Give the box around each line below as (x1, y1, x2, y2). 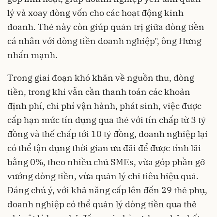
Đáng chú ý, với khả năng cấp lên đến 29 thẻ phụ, (7, 184, 207, 196)
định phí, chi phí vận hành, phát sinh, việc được (7, 100, 201, 111)
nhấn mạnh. (7, 49, 58, 61)
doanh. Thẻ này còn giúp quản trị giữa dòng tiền (7, 21, 204, 32)
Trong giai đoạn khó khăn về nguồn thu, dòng (7, 72, 194, 83)
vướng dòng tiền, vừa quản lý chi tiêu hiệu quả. (7, 170, 199, 182)
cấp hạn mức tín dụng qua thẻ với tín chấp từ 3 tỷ (7, 114, 206, 125)
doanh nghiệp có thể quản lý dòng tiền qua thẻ (7, 198, 197, 210)
